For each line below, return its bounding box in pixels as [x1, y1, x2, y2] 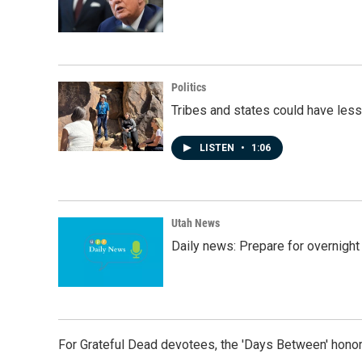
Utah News [171, 217, 220, 229]
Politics [171, 81, 206, 94]
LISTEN [200, 142, 237, 154]
